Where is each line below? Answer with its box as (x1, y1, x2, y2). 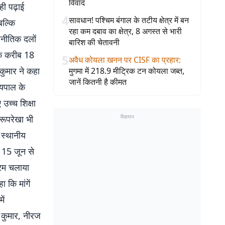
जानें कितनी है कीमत (69, 76, 127, 87)
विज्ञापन (120, 113, 134, 120)
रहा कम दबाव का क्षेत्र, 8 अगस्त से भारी (69, 26, 182, 37)
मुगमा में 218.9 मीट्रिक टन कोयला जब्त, (69, 65, 184, 76)
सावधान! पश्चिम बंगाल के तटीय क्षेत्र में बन (69, 15, 189, 26)
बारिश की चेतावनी (69, 37, 120, 48)
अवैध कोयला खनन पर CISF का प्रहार (69, 54, 179, 65)
